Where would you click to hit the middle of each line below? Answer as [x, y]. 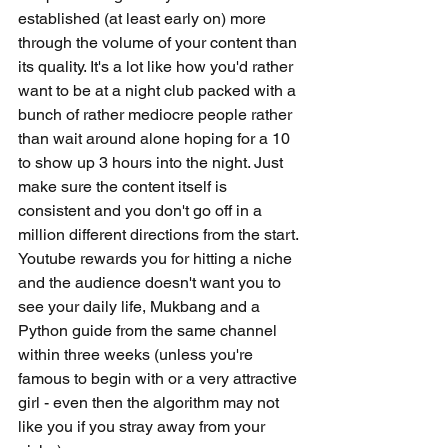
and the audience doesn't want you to [151, 282]
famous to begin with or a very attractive [159, 378]
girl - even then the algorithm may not [150, 402]
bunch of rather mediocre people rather [157, 114]
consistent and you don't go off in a [142, 210]
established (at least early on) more [144, 18]
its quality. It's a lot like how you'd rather [157, 66]
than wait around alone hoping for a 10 [156, 138]
